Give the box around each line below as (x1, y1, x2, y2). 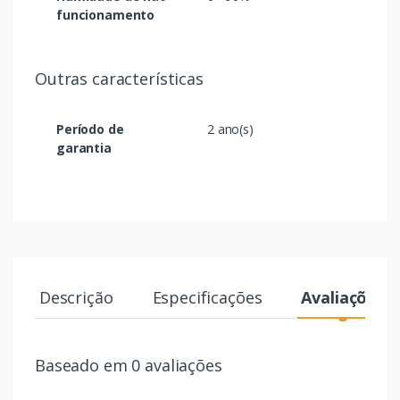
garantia (56, 139, 112, 157)
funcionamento (56, 6, 155, 24)
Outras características (35, 68, 204, 90)
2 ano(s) (207, 121, 254, 138)
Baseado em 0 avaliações (35, 354, 222, 377)
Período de (56, 121, 124, 138)
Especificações (152, 287, 262, 309)
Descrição (38, 287, 113, 309)
